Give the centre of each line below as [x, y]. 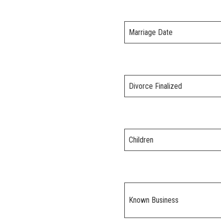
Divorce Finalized [155, 86]
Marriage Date [151, 33]
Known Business [154, 200]
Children [141, 140]
